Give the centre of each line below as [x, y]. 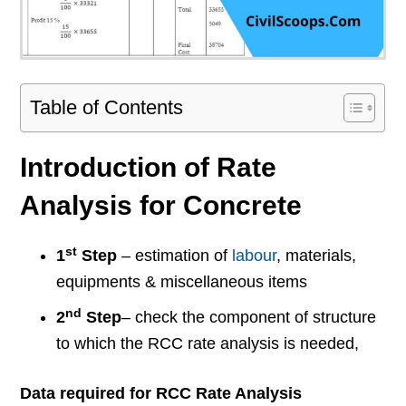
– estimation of [175, 256]
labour [255, 256]
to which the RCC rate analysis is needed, [208, 344]
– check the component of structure [249, 318]
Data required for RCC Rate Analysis [161, 394]
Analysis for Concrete [161, 206]
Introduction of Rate [149, 168]
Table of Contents [107, 108]
